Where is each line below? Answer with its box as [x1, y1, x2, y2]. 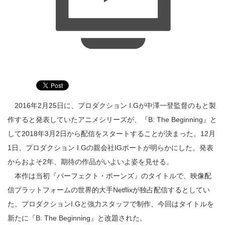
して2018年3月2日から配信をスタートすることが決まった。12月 [8, 130, 215, 138]
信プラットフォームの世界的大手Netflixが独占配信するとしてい [8, 186, 210, 194]
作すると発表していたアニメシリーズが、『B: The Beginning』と [8, 116, 217, 124]
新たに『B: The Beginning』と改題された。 [8, 214, 147, 222]
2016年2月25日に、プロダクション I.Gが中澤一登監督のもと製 [8, 101, 216, 110]
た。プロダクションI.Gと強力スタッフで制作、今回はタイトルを [8, 200, 214, 208]
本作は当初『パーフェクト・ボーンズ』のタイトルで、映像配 [8, 172, 211, 180]
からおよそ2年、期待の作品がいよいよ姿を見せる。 [8, 158, 173, 166]
